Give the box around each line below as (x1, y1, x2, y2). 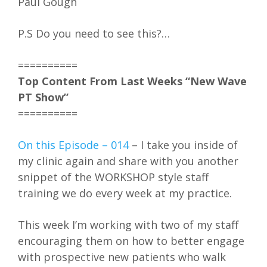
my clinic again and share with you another (18, 154, 238, 169)
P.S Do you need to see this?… (18, 26, 170, 41)
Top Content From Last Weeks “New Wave (18, 74, 247, 89)
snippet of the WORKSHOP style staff (18, 170, 209, 185)
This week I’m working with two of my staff (18, 218, 238, 232)
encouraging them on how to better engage (18, 234, 244, 249)
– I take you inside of (132, 138, 238, 153)
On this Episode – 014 (18, 138, 132, 153)
